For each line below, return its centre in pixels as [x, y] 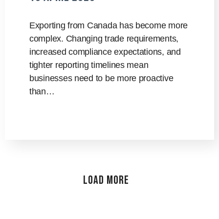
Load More [106, 180]
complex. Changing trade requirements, [104, 38]
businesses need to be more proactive [101, 78]
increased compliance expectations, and [105, 52]
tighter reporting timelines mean [89, 65]
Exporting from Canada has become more [109, 25]
